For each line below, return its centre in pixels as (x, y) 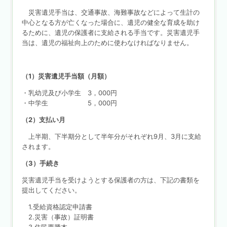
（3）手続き (40, 163)
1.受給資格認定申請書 (57, 206)
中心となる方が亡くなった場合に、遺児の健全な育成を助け (110, 22)
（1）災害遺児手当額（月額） (66, 76)
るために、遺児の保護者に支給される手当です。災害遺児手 (110, 32)
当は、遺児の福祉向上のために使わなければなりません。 (107, 42)
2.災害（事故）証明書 (58, 217)
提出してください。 (51, 190)
